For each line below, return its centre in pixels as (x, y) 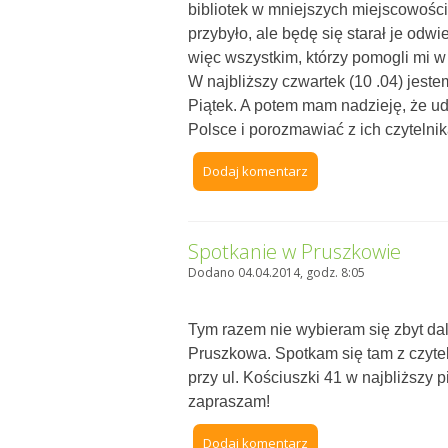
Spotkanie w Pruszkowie (295, 252)
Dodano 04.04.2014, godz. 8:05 (277, 273)
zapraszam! (229, 402)
